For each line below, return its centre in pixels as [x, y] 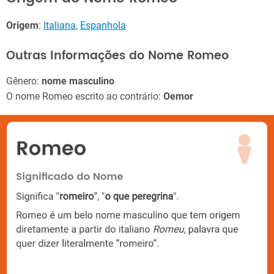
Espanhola [103, 25]
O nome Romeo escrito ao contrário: [85, 96]
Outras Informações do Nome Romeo [117, 56]
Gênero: [24, 81]
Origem [22, 25]
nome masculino [78, 81]
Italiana [60, 25]
